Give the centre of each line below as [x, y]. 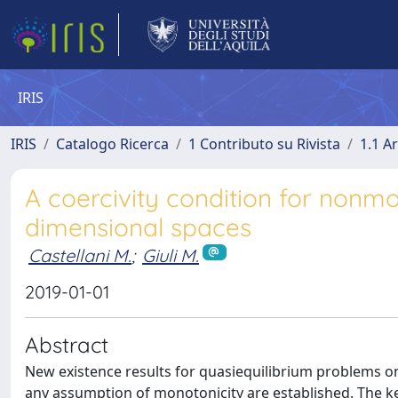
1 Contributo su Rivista [264, 144]
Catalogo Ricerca [112, 144]
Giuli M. [171, 255]
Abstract [67, 344]
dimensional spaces [138, 227]
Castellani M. [80, 255]
